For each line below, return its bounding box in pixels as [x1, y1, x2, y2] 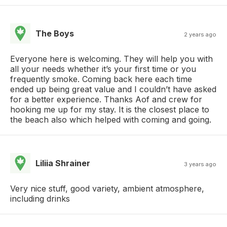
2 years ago [184, 30, 217, 38]
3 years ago [184, 160, 217, 168]
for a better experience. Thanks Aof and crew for [10, 94, 202, 104]
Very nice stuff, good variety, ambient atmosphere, [10, 183, 204, 194]
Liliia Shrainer [35, 158, 90, 168]
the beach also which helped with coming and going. [10, 114, 211, 125]
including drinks [10, 193, 70, 204]
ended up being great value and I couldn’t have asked [10, 84, 216, 94]
